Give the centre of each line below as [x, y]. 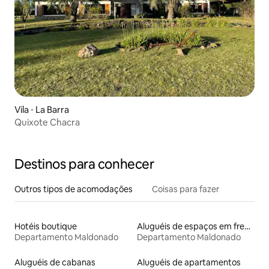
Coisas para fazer [186, 189]
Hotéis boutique [46, 227]
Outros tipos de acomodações [74, 189]
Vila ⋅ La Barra [42, 110]
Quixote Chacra [47, 122]
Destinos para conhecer [84, 165]
